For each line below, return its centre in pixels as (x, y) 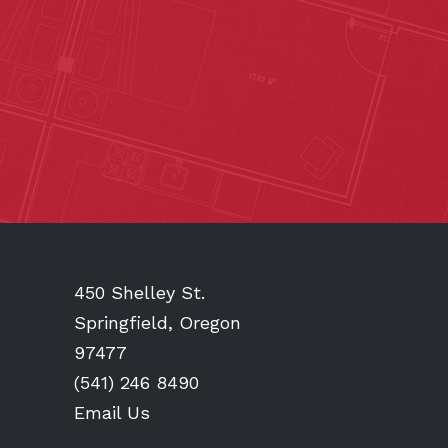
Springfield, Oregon (157, 322)
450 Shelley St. (139, 292)
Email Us (111, 412)
